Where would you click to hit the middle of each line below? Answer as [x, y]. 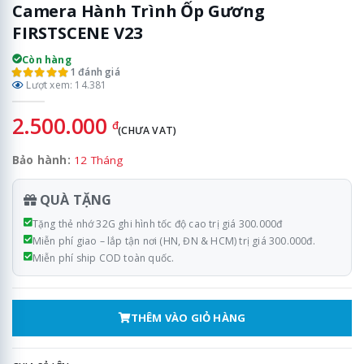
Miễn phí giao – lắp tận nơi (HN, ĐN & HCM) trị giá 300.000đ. [173, 241]
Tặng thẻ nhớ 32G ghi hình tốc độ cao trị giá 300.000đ [157, 224]
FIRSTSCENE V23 [78, 32]
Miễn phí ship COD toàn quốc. [103, 258]
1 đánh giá [95, 71]
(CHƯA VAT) [147, 131]
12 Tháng [99, 160]
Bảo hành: [41, 160]
